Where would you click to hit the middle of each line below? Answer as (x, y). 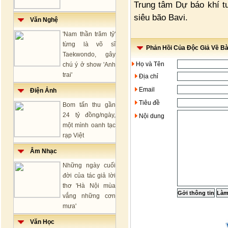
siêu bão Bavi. (161, 17)
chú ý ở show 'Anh (89, 65)
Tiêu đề (149, 103)
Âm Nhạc (40, 151)
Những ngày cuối (89, 165)
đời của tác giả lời (89, 176)
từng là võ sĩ (89, 44)
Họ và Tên (149, 64)
